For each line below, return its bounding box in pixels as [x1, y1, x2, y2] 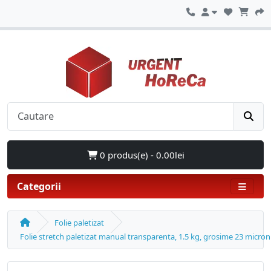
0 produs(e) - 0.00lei [97, 148, 184, 161]
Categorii [17, 179, 61, 193]
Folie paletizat [54, 217, 104, 228]
